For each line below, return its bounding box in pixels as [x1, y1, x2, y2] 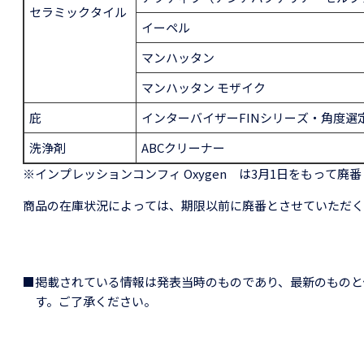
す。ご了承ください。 [35, 292, 156, 310]
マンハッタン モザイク [141, 79, 266, 96]
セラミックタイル [29, 3, 127, 20]
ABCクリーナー [141, 139, 225, 156]
